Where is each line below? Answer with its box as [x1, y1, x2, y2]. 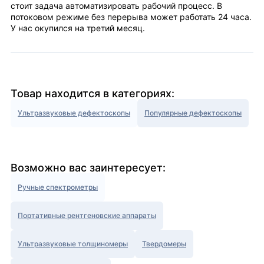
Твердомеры [142, 239, 186, 249]
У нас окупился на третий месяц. [11, 23, 145, 34]
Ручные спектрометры [18, 183, 98, 192]
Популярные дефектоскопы [144, 108, 242, 118]
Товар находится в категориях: [11, 87, 174, 100]
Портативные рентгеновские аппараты [18, 211, 156, 220]
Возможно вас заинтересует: [11, 161, 166, 174]
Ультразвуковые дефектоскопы [18, 108, 130, 118]
